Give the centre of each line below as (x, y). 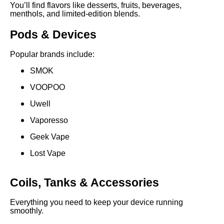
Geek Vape (50, 137)
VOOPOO (47, 87)
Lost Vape (48, 153)
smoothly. (27, 210)
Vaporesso (49, 120)
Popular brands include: (52, 54)
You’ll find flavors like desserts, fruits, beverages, (96, 5)
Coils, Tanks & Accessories (84, 182)
